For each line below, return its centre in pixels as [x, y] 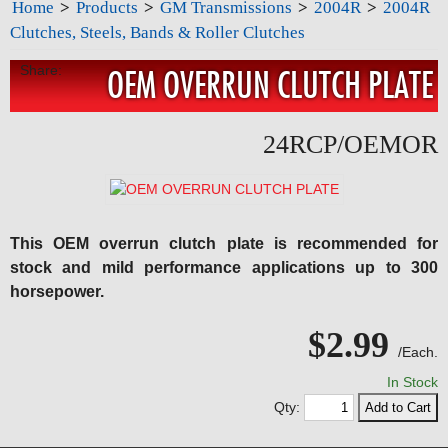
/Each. [418, 352]
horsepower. [57, 291]
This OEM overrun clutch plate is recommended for [224, 243]
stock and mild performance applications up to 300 [224, 267]
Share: [41, 70]
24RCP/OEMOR [350, 144]
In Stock [412, 382]
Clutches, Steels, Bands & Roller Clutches [157, 32]
